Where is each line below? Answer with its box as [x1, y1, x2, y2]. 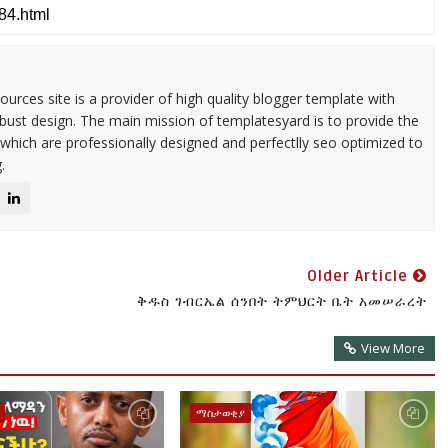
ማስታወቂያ [195, 405, 245, 421]
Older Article [306, 267, 413, 286]
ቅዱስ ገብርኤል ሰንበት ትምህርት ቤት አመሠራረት [136, 291, 427, 311]
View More [360, 339, 425, 358]
